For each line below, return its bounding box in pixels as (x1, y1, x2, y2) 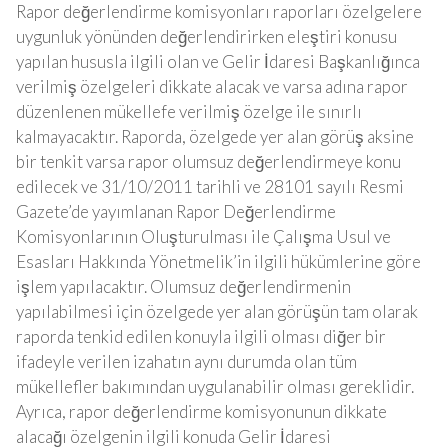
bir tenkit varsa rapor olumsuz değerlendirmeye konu (16, 151, 401, 172)
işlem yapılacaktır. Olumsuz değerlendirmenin (16, 276, 351, 297)
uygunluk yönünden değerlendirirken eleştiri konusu (16, 26, 397, 47)
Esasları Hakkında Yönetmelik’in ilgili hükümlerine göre (16, 251, 421, 272)
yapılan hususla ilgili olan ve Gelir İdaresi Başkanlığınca (16, 51, 420, 72)
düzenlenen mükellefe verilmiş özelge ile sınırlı (16, 101, 362, 122)
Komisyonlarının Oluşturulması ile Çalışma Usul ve (16, 226, 391, 247)
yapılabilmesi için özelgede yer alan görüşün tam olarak (16, 301, 418, 322)
